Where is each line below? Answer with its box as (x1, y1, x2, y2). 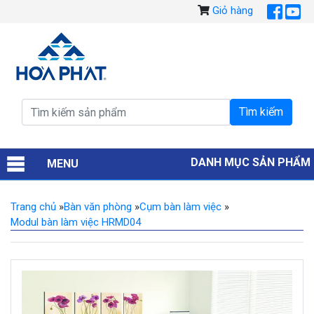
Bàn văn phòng (64, 200, 132, 213)
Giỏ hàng (212, 4, 253, 18)
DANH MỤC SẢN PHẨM (191, 156, 310, 169)
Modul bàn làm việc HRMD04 (11, 216, 141, 228)
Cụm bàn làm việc (139, 200, 221, 213)
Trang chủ (11, 200, 56, 213)
